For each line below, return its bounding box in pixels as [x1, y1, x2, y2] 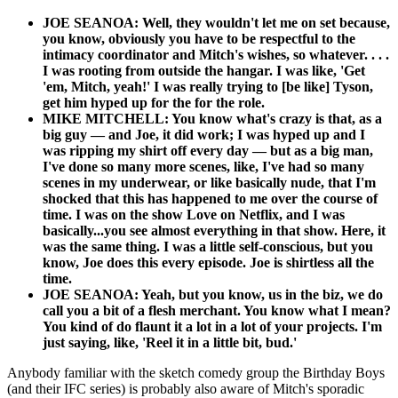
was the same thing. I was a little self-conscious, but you [43, 239, 373, 255]
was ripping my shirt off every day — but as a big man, [43, 143, 373, 159]
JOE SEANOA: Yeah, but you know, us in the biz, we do [43, 287, 383, 303]
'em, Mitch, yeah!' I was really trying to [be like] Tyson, [43, 79, 373, 95]
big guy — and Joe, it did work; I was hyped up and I [43, 127, 365, 143]
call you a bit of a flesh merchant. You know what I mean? [43, 303, 391, 319]
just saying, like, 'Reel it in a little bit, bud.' [43, 335, 297, 351]
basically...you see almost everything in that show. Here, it [43, 223, 386, 239]
